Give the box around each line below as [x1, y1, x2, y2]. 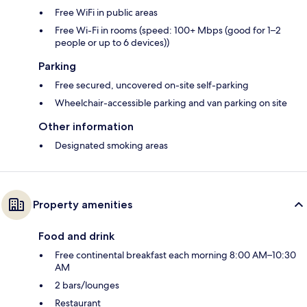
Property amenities [33, 198, 132, 212]
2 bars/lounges [55, 279, 119, 292]
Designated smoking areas [55, 139, 168, 152]
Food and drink [38, 230, 114, 243]
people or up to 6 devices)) [55, 36, 169, 49]
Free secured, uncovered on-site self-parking [55, 79, 249, 92]
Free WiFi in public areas [55, 6, 158, 19]
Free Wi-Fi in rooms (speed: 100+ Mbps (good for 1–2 [55, 24, 281, 37]
